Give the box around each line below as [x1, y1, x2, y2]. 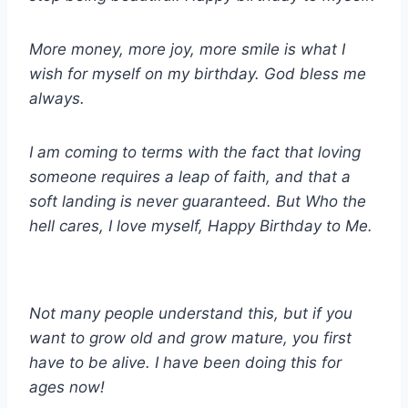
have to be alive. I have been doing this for [29, 353, 342, 372]
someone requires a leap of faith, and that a [29, 168, 351, 187]
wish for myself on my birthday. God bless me [29, 65, 366, 84]
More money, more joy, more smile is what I [29, 40, 345, 59]
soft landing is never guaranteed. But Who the [29, 192, 366, 211]
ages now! [29, 378, 105, 397]
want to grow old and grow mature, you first [29, 329, 352, 348]
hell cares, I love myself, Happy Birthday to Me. [29, 217, 372, 236]
